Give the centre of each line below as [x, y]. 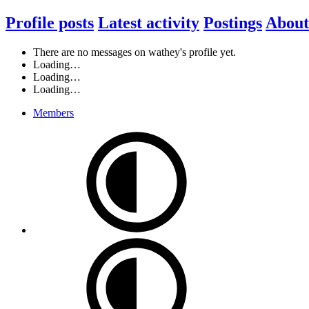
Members [53, 112]
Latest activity [149, 22]
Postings [233, 22]
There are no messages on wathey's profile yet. [134, 52]
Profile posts [50, 22]
